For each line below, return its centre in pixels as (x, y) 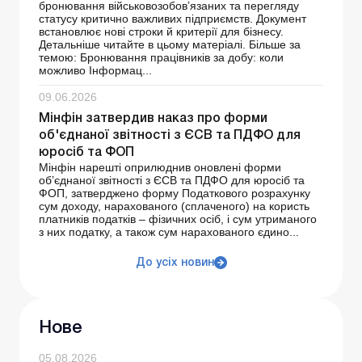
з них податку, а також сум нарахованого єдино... (169, 232)
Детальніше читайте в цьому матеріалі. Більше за (170, 44)
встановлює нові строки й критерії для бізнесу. (161, 31)
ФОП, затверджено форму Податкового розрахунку (175, 193)
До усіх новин (175, 263)
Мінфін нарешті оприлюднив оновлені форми (160, 167)
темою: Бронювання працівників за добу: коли (161, 57)
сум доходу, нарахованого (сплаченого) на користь (174, 206)
